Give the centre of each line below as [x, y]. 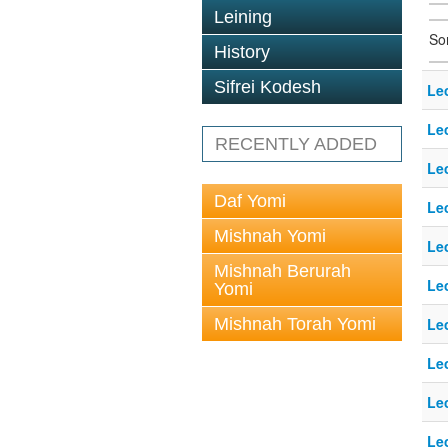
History [242, 52]
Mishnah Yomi [270, 236]
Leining [243, 17]
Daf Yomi [250, 201]
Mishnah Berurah [282, 271]
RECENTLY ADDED [296, 144]
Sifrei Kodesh [267, 87]
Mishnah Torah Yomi [295, 324]
